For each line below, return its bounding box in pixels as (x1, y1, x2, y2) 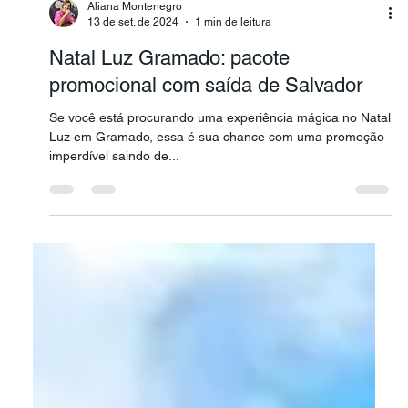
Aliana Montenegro (87, 95, 183, 107)
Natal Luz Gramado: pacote (49, 141, 291, 164)
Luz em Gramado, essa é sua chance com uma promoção (49, 224, 385, 239)
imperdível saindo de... (112, 243, 180, 258)
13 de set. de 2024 (87, 109, 179, 123)
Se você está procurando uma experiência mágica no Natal (49, 205, 392, 219)
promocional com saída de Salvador (49, 168, 363, 191)
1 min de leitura (195, 109, 272, 123)
